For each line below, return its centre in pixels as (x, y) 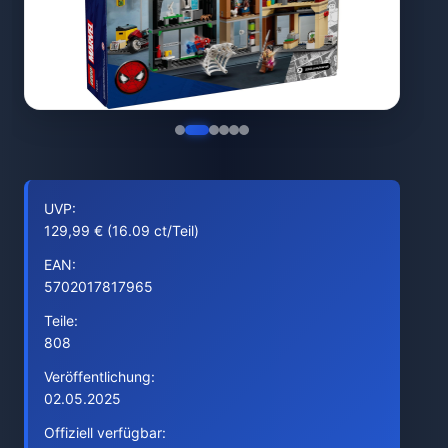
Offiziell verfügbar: (105, 432)
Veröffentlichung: (99, 376)
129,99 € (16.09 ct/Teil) (121, 230)
